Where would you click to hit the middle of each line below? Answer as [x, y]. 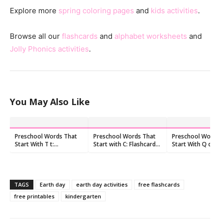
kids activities [174, 10]
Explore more [34, 10]
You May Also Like [50, 101]
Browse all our [36, 36]
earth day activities [102, 184]
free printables [34, 196]
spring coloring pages [96, 10]
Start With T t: [34, 144]
